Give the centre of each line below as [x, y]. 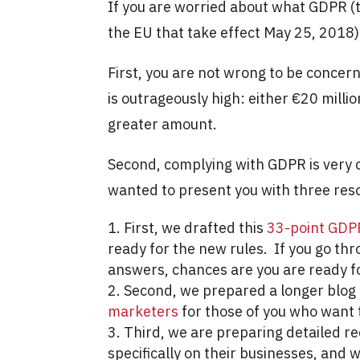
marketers [143, 311]
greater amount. [163, 124]
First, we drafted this [196, 227]
